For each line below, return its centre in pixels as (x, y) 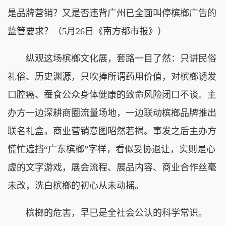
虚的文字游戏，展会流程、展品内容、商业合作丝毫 (112, 167)
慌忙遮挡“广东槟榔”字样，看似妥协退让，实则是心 (111, 149)
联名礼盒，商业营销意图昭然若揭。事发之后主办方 (112, 131)
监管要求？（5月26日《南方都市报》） (87, 31)
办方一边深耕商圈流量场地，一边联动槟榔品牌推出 (112, 113)
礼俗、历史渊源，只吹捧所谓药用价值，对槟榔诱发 (112, 76)
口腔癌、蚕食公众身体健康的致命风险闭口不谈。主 (112, 95)
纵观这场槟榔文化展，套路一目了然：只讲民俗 (112, 58)
